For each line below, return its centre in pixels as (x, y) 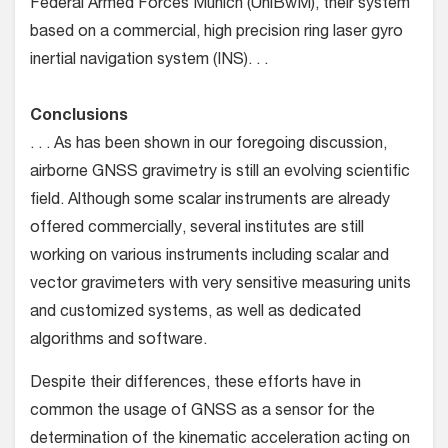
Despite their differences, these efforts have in (195, 384)
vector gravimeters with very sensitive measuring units (220, 285)
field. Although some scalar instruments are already (210, 201)
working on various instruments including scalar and (209, 257)
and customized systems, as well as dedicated (195, 313)
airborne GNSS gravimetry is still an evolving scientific (220, 173)
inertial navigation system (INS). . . (149, 61)
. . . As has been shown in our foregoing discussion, (208, 145)
